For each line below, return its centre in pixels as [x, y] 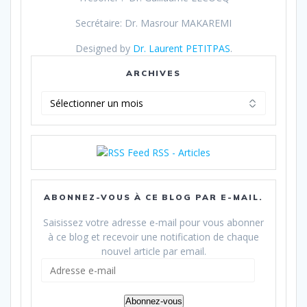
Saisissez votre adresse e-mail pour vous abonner [153, 223]
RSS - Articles [181, 153]
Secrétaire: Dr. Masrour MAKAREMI [153, 23]
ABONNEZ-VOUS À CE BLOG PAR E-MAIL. [153, 197]
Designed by [104, 49]
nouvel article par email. [153, 251]
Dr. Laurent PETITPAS [181, 49]
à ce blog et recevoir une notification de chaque [153, 237]
